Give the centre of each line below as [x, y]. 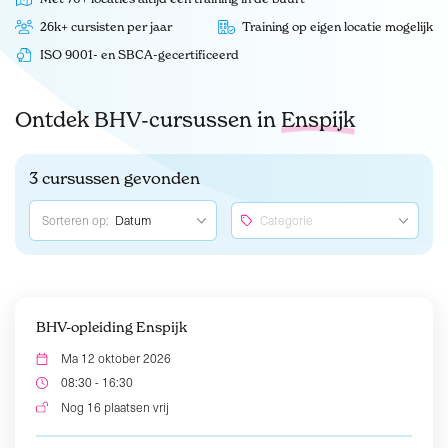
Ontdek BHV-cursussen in [148, 120]
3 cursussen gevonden [114, 178]
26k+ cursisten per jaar [105, 27]
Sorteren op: [76, 219]
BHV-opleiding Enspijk [111, 327]
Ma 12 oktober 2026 [115, 358]
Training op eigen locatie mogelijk [337, 27]
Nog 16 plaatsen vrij [114, 406]
